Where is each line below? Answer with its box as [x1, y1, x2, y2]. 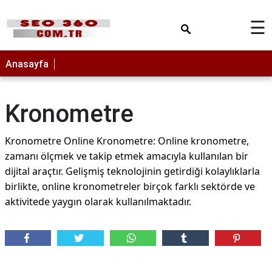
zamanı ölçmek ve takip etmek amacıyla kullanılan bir [5, 149, 248, 163]
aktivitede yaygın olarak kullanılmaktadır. [5, 195, 191, 208]
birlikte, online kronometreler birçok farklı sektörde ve [5, 180, 255, 193]
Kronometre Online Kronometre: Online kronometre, [5, 134, 249, 148]
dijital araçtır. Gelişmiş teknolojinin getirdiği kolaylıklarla [5, 165, 260, 178]
